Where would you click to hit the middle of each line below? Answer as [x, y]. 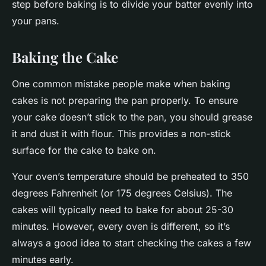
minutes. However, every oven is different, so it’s [121, 227]
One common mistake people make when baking [121, 84]
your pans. [36, 21]
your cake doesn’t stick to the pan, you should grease [132, 117]
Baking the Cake [65, 57]
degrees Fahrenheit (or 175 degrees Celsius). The [122, 193]
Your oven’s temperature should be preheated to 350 [130, 177]
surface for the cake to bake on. [84, 151]
